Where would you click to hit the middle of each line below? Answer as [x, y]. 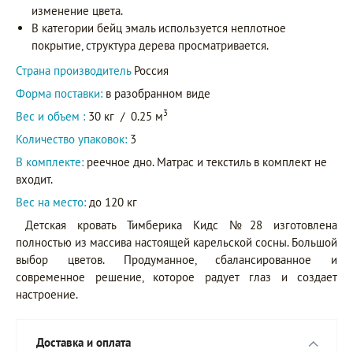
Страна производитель [75, 71]
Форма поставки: [59, 94]
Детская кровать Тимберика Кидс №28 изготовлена [181, 225]
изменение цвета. [77, 11]
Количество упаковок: [71, 139]
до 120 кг [111, 203]
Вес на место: [51, 203]
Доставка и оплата [84, 343]
